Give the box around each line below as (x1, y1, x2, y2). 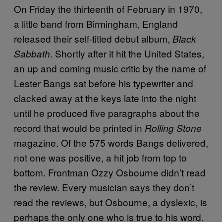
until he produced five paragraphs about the (14, 106, 200, 119)
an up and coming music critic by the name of (14, 61, 206, 75)
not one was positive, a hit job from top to (14, 150, 187, 164)
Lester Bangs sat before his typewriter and (14, 76, 193, 90)
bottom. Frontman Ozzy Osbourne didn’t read (14, 165, 206, 179)
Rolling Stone (145, 121, 202, 134)
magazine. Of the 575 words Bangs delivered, (14, 135, 208, 149)
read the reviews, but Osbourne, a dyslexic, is (14, 195, 207, 209)
